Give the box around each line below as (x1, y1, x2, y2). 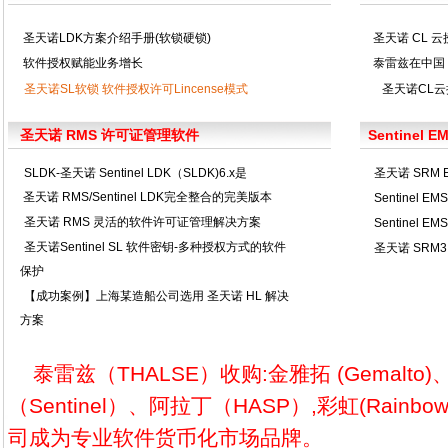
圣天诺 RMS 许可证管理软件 (8, 127, 199, 143)
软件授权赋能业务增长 (19, 56, 143, 70)
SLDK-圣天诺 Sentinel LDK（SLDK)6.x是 (23, 166, 247, 180)
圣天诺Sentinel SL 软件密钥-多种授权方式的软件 (23, 240, 286, 254)
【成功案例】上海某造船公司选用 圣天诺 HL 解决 (23, 289, 289, 303)
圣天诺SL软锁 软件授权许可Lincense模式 (23, 82, 248, 96)
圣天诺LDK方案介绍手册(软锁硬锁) (19, 31, 211, 45)
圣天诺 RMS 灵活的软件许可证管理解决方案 (23, 215, 261, 229)
